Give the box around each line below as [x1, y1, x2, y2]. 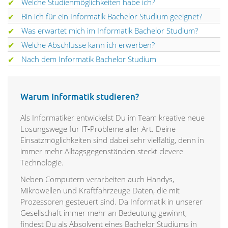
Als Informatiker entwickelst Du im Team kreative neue [20, 112, 205, 123]
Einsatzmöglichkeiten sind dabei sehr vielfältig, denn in [20, 135, 204, 146]
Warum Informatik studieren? [20, 91, 139, 103]
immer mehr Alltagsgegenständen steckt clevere [20, 146, 183, 157]
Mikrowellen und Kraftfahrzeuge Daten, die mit [20, 185, 180, 196]
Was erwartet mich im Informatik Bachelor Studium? [21, 25, 198, 36]
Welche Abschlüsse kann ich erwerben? [21, 40, 155, 50]
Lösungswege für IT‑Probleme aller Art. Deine [20, 124, 176, 134]
